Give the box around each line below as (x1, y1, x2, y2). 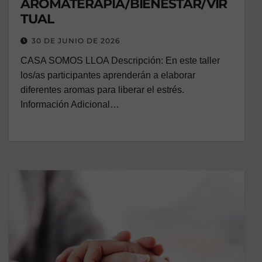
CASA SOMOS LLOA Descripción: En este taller (20, 56, 220, 66)
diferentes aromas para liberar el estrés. (20, 85, 184, 95)
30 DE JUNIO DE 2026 (32, 36, 120, 46)
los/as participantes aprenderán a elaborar (20, 70, 195, 81)
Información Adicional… (20, 99, 119, 110)
